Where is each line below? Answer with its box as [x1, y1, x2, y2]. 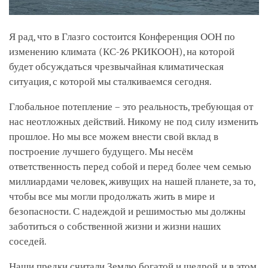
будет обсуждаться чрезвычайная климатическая [9, 61, 224, 73]
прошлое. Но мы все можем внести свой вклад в [9, 131, 218, 143]
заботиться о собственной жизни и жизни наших [9, 221, 221, 233]
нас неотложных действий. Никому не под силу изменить [9, 116, 258, 128]
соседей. [9, 236, 47, 248]
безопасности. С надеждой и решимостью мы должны [9, 206, 245, 218]
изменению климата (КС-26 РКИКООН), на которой [9, 46, 234, 58]
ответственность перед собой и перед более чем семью [9, 161, 251, 173]
